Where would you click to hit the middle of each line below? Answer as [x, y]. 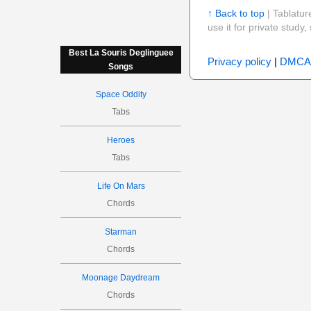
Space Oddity [121, 94]
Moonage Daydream [121, 278]
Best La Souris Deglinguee [121, 53]
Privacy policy [239, 61]
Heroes [121, 140]
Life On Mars [121, 186]
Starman [121, 232]
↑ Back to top [236, 13]
